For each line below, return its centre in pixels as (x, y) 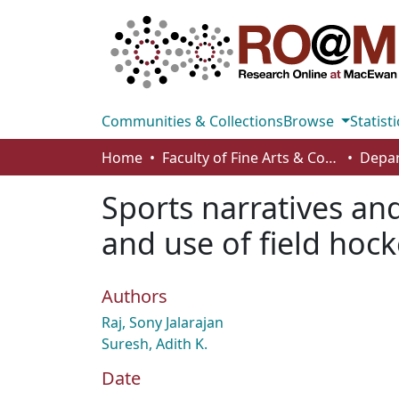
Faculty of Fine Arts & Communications (331, 158)
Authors (134, 296)
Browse (310, 121)
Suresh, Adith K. (155, 344)
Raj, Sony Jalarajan (163, 322)
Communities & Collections (192, 121)
